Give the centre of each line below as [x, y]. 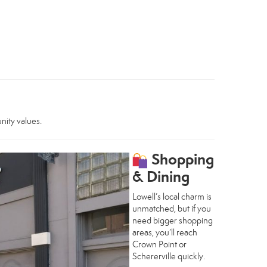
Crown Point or [159, 245]
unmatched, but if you [172, 209]
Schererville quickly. [169, 257]
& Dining [161, 177]
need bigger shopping [173, 221]
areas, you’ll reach [165, 233]
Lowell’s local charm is [172, 197]
